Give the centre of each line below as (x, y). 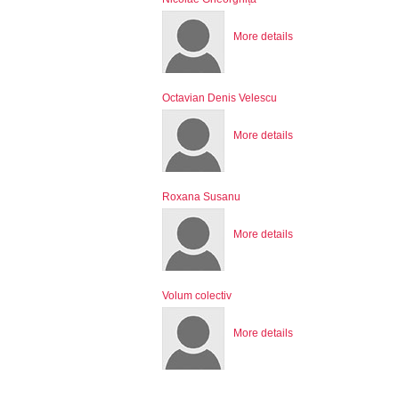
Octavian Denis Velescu (220, 98)
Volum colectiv (197, 295)
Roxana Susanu (201, 196)
